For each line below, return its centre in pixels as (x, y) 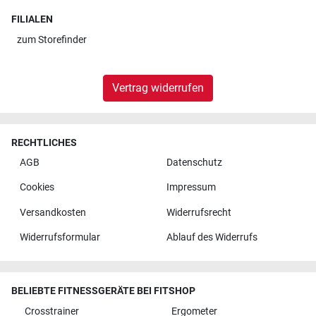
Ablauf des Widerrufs (212, 238)
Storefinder (62, 39)
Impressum (191, 188)
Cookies (37, 188)
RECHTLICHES (44, 142)
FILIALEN (32, 20)
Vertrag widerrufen (158, 87)
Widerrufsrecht (199, 212)
